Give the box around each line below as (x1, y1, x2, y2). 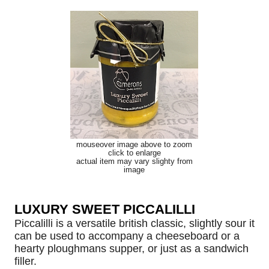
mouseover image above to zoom (76, 140, 192, 149)
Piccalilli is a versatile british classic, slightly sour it (14, 217, 255, 230)
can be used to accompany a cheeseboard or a (14, 230, 240, 243)
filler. (14, 255, 37, 268)
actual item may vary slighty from (76, 157, 193, 166)
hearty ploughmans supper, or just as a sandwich (14, 243, 249, 255)
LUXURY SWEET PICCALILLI (14, 202, 196, 217)
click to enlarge (107, 148, 161, 157)
